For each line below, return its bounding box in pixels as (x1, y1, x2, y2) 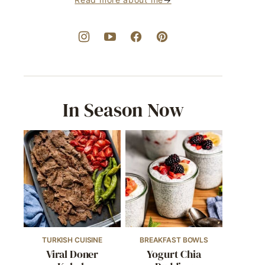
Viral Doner (46, 247, 99, 261)
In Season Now (62, 97, 184, 123)
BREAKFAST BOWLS (139, 235, 209, 244)
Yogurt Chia (147, 247, 201, 261)
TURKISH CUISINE (41, 235, 103, 244)
